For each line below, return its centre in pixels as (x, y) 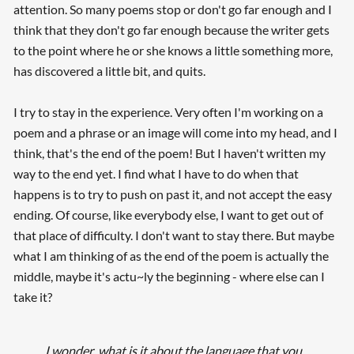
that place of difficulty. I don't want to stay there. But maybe (173, 235)
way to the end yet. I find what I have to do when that (156, 173)
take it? (32, 296)
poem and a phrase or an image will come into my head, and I (175, 132)
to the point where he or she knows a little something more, (173, 50)
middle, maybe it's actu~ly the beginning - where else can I (169, 276)
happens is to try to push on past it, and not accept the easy (172, 194)
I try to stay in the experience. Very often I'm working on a (168, 111)
